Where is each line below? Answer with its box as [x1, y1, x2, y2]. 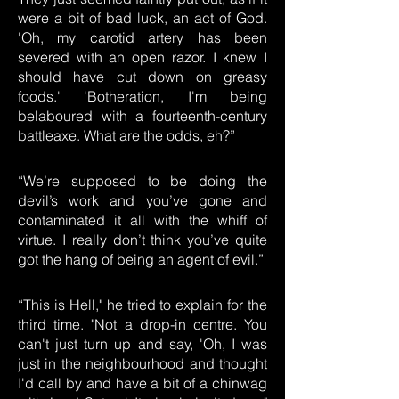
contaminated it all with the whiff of [18, 211, 267, 229]
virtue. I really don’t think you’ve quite [18, 231, 267, 248]
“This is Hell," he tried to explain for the [18, 296, 267, 313]
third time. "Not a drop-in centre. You [18, 315, 267, 333]
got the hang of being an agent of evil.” [18, 250, 264, 268]
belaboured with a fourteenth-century [18, 107, 267, 125]
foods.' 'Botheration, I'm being [18, 87, 267, 105]
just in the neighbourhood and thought [18, 354, 267, 372]
